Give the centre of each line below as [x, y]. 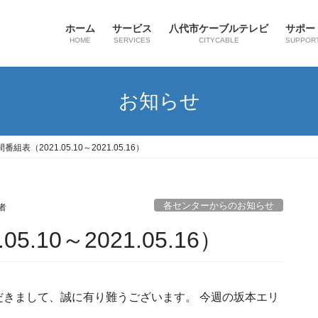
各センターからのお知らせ [219, 206]
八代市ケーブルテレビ [219, 28]
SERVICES [132, 40]
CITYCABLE [219, 40]
